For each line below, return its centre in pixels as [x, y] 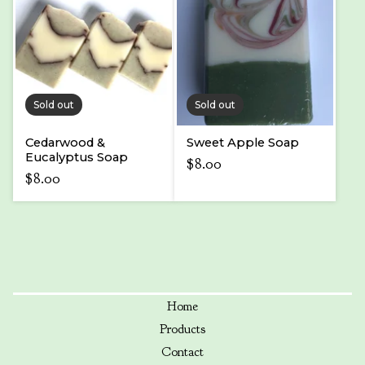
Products [182, 330]
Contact [182, 352]
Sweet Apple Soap [243, 143]
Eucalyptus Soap [77, 158]
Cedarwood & [65, 143]
